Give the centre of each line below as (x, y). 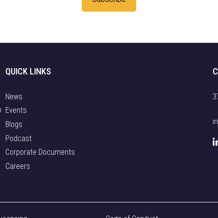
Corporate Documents (40, 152)
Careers (18, 166)
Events (16, 110)
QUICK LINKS (28, 71)
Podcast (18, 138)
